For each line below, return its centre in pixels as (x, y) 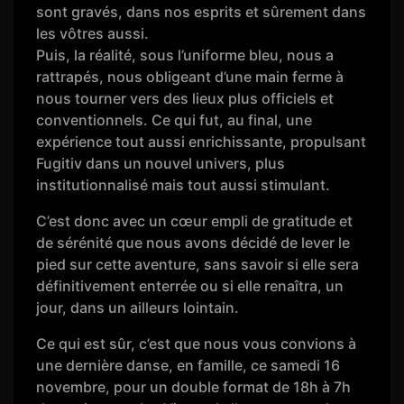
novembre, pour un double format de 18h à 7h (194, 386)
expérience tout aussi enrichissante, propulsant (202, 141)
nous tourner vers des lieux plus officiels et (185, 98)
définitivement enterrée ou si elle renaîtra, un (190, 285)
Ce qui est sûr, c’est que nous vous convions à (197, 343)
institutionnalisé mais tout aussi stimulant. (184, 184)
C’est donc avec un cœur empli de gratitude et (195, 220)
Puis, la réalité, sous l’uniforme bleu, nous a (185, 55)
